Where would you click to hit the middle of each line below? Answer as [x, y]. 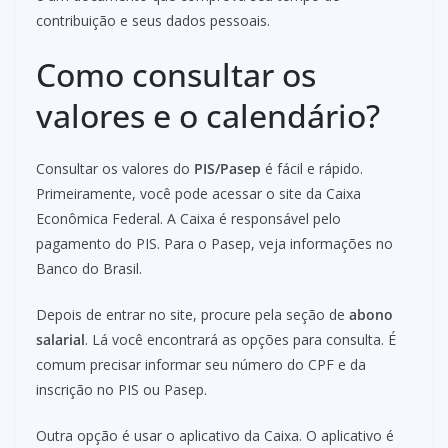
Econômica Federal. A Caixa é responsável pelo [188, 219]
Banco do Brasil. [89, 269]
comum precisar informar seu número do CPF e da [201, 365]
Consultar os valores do [115, 169]
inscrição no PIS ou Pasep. [121, 390]
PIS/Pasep [227, 169]
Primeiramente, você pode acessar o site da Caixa [198, 194]
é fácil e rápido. [312, 169]
